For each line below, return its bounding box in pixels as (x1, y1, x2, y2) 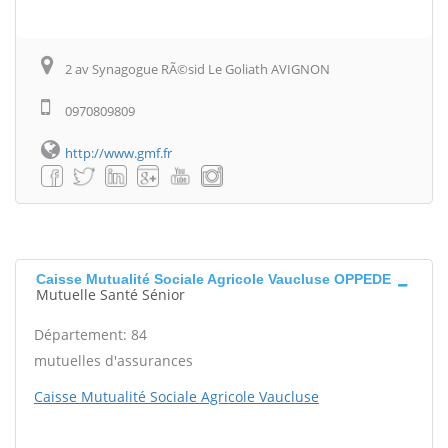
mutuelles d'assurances (34, 351, 193, 371)
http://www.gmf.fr (65, 144, 172, 162)
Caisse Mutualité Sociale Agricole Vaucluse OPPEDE (36, 271, 391, 288)
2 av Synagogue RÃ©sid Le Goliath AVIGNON (65, 60, 330, 78)
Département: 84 (34, 325, 147, 345)
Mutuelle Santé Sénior (36, 285, 185, 305)
